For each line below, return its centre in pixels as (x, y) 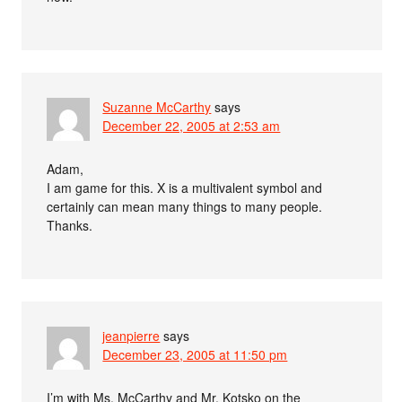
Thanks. (70, 226)
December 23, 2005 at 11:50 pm (195, 355)
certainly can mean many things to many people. (185, 207)
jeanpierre (131, 336)
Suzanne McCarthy (157, 107)
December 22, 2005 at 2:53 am (192, 126)
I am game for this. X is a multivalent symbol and (185, 188)
